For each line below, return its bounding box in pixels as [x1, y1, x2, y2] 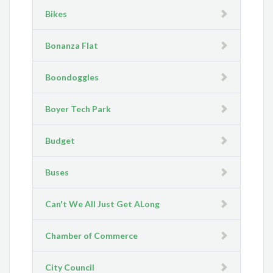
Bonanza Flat [45, 40, 99, 51]
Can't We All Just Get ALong [45, 199, 160, 210]
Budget [45, 135, 76, 146]
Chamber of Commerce [45, 230, 138, 241]
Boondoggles [45, 72, 99, 83]
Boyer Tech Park [45, 104, 112, 115]
